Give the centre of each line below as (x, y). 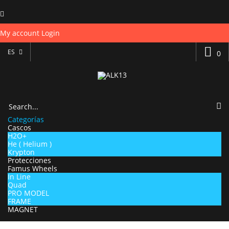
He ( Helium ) (30, 144)
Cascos (19, 128)
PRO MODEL (28, 193)
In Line (19, 177)
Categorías (26, 120)
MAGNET (23, 210)
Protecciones (29, 161)
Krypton (21, 152)
